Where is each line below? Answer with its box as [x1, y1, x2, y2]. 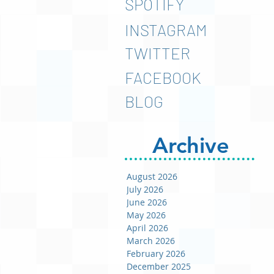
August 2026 [127, 171, 177, 182]
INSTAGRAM [125, 20, 207, 39]
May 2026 [127, 209, 166, 221]
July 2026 [127, 183, 163, 195]
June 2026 [127, 196, 167, 208]
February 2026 [127, 248, 185, 259]
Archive [152, 132, 229, 158]
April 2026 [127, 222, 168, 234]
